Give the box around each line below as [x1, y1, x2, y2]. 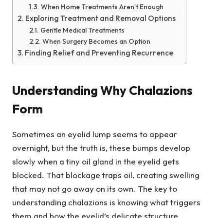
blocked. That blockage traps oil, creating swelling [12, 169, 200, 180]
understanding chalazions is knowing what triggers [12, 197, 200, 207]
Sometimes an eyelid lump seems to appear [12, 128, 177, 139]
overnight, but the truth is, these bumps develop [12, 142, 190, 153]
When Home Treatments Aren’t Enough [40, 2, 163, 12]
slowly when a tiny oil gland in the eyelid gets [12, 156, 179, 166]
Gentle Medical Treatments [40, 26, 125, 35]
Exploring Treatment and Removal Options [25, 14, 176, 23]
